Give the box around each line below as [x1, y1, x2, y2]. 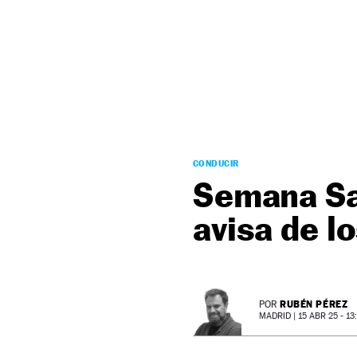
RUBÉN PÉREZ [280, 298, 348, 310]
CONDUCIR [193, 158, 239, 169]
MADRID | [259, 311, 298, 321]
